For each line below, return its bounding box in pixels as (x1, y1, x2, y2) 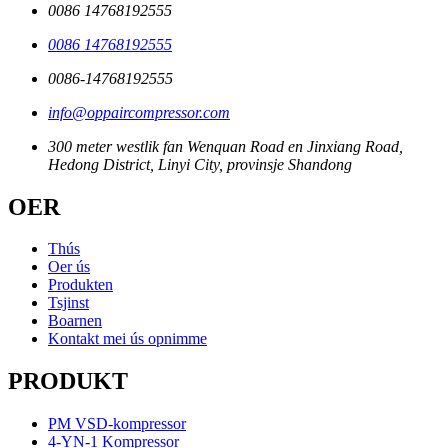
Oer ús (48, 258, 90, 276)
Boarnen (48, 312, 102, 330)
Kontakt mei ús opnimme (48, 330, 207, 348)
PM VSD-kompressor (48, 415, 186, 433)
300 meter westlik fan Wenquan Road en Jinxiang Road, (48, 137, 403, 155)
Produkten (48, 276, 113, 294)
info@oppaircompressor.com (48, 103, 230, 121)
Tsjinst (48, 294, 89, 312)
